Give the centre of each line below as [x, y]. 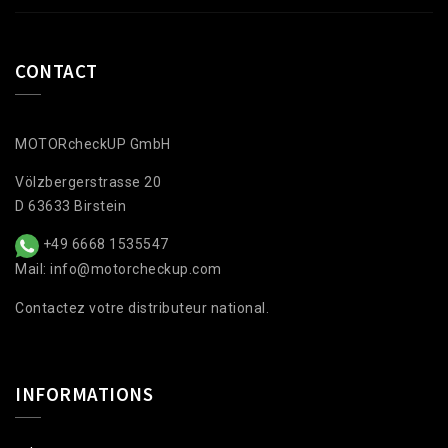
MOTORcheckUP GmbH [93, 144]
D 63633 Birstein [70, 206]
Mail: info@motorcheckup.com [118, 269]
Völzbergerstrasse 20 [88, 182]
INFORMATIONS [84, 393]
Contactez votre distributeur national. [142, 307]
